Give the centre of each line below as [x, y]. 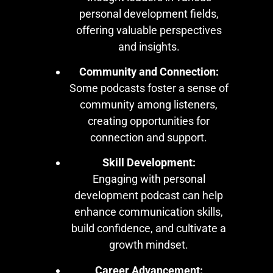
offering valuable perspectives [149, 30]
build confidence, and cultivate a [149, 229]
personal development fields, [149, 13]
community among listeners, [149, 105]
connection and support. [149, 138]
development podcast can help [149, 196]
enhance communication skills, [149, 212]
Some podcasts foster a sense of [149, 88]
